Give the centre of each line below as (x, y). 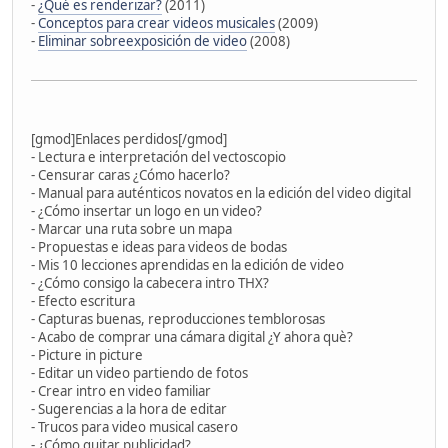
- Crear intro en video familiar (121, 390)
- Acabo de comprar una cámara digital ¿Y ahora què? (192, 336)
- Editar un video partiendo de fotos (139, 372)
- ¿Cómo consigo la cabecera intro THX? (150, 282)
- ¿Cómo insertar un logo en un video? (146, 210)
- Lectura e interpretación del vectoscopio (158, 156)
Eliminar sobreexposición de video (142, 40)
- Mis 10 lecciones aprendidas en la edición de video (187, 264)
